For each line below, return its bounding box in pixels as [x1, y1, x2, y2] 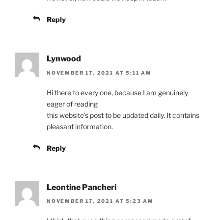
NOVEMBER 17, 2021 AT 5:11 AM [47, 69, 152, 76]
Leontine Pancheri [47, 182, 116, 192]
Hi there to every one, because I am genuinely [47, 88, 188, 97]
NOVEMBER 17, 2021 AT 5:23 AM [47, 198, 154, 204]
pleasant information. [47, 122, 113, 131]
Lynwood [47, 54, 81, 64]
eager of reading [47, 99, 98, 108]
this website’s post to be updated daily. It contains [47, 110, 199, 119]
